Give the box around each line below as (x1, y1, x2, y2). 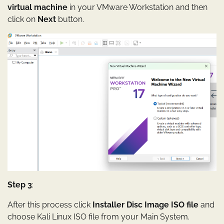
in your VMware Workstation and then (67, 2, 207, 12)
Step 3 (7, 180, 32, 190)
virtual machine (7, 2, 67, 12)
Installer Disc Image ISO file (92, 200, 198, 210)
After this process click (7, 200, 92, 210)
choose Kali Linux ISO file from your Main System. (7, 212, 189, 222)
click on (7, 14, 37, 24)
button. (58, 14, 84, 24)
